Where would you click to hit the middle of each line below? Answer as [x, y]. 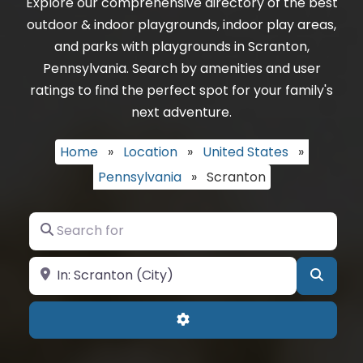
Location [150, 152]
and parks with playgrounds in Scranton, [181, 47]
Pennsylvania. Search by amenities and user [181, 68]
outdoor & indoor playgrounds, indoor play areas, [181, 25]
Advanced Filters [242, 318]
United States [245, 152]
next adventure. [181, 112]
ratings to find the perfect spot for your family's [181, 90]
